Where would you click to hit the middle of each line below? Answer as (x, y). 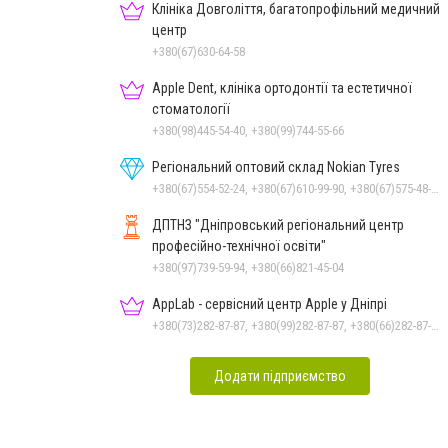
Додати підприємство (280, 375)
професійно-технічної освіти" (239, 245)
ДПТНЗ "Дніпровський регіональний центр (278, 224)
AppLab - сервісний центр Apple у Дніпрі (269, 303)
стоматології (191, 108)
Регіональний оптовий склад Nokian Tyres (276, 166)
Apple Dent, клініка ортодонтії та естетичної (282, 87)
